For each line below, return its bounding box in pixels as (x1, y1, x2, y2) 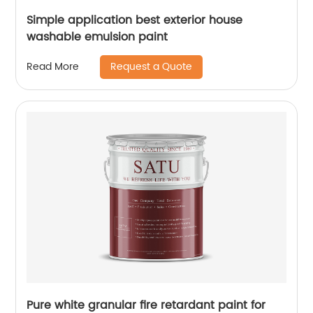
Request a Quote (110, 58, 193, 75)
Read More (27, 59, 80, 75)
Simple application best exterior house (27, 10, 243, 29)
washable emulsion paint (27, 27, 168, 46)
